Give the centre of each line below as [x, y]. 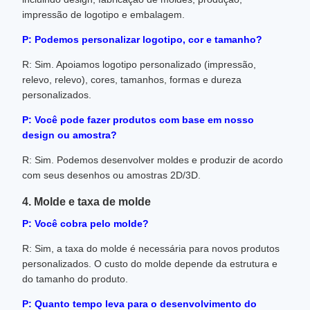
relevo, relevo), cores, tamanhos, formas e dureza [132, 79]
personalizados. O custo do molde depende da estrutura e [150, 263]
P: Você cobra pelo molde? [85, 223]
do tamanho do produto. [75, 279]
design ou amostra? [70, 135]
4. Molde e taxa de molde [86, 201]
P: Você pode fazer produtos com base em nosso [138, 119]
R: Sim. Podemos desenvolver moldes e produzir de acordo [153, 159]
